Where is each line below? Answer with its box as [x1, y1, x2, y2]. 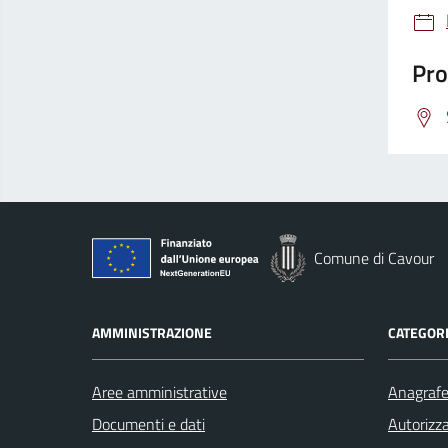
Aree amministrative [92, 380, 227, 404]
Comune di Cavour [314, 246, 434, 270]
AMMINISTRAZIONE [92, 322, 212, 343]
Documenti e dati [92, 412, 205, 436]
